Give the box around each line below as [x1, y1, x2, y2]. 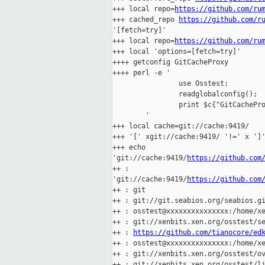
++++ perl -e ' [112, 69, 170, 77]
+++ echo [112, 143, 150, 152]
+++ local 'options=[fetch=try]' [112, 47, 241, 56]
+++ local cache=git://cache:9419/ [112, 122, 249, 131]
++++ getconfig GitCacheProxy [112, 58, 228, 67]
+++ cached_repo [112, 15, 179, 24]
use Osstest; [112, 79, 228, 88]
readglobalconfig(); [112, 90, 257, 99]
